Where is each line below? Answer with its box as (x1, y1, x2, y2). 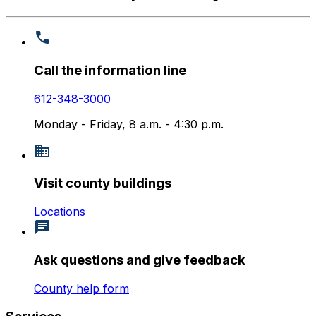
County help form (34, 281, 129, 296)
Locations (34, 205, 85, 219)
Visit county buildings (34, 175, 171, 192)
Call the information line (34, 61, 186, 78)
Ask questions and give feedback (34, 251, 245, 268)
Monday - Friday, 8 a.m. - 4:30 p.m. (34, 116, 224, 131)
